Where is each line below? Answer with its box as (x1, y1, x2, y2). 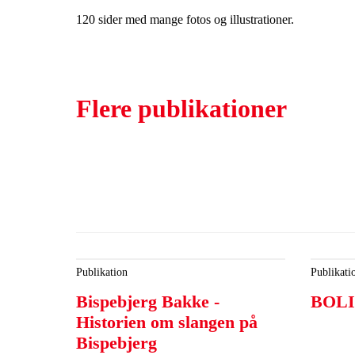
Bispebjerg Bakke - (76, 292, 219, 311)
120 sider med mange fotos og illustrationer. (76, 13, 294, 26)
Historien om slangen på (76, 312, 258, 332)
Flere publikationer (76, 94, 287, 123)
